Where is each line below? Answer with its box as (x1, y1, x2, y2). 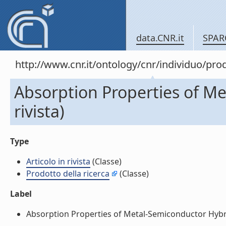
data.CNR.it (136, 32, 184, 44)
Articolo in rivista (26, 156, 90, 167)
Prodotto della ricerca (26, 168, 109, 179)
